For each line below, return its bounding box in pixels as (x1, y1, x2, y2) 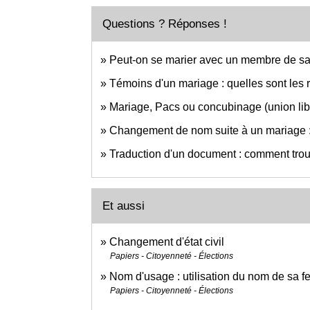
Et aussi (102, 199, 145, 212)
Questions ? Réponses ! (102, 17, 227, 30)
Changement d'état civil (109, 235, 224, 248)
